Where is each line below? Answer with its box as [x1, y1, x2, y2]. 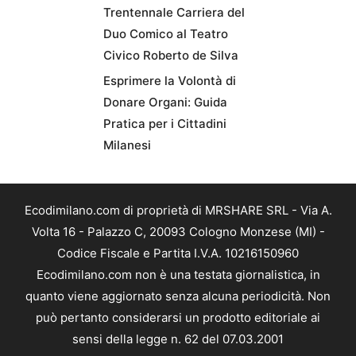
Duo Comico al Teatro [103, 26, 228, 41]
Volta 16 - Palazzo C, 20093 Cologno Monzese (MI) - [31, 224, 325, 239]
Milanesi [103, 137, 151, 153]
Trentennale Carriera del [103, 5, 245, 20]
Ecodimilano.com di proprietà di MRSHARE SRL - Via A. [24, 203, 332, 218]
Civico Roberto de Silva [103, 48, 238, 63]
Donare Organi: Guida [103, 95, 227, 110]
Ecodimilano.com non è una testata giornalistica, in [36, 267, 320, 282]
